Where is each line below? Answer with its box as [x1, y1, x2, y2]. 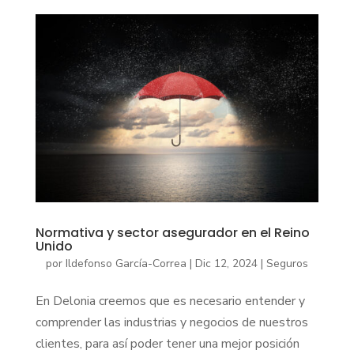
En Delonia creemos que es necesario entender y [35, 292, 305, 311]
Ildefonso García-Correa [65, 256, 186, 272]
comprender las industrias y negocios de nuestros [35, 314, 308, 332]
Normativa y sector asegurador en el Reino [35, 224, 310, 243]
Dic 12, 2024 [194, 256, 258, 272]
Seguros [265, 256, 308, 272]
